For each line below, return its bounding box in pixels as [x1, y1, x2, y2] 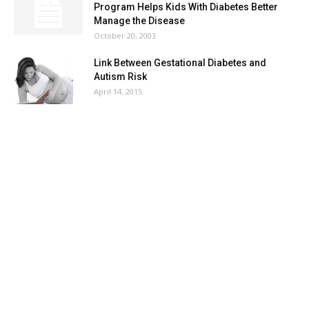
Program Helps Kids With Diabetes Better [94, 1, 278, 12]
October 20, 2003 [94, 30, 156, 41]
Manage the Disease [94, 15, 185, 26]
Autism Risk [94, 71, 147, 82]
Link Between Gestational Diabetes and [94, 57, 266, 68]
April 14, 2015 [94, 86, 142, 97]
